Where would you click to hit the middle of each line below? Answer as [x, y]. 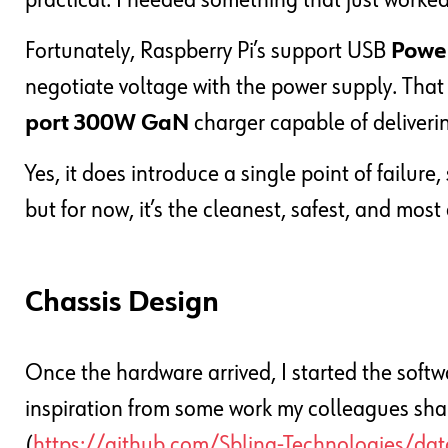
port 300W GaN [107, 123]
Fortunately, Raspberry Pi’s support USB [208, 51]
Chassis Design [122, 303]
